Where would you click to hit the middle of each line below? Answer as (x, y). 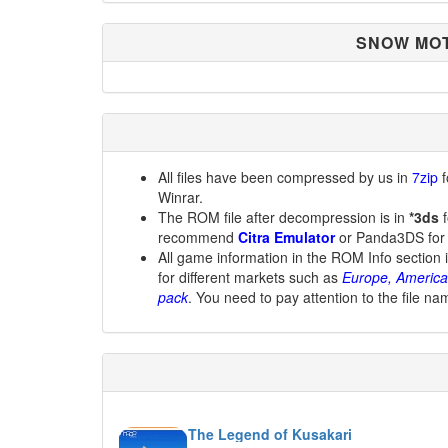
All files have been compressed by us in (285, 177)
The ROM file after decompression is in (283, 217)
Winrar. (180, 197)
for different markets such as (250, 277)
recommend (198, 237)
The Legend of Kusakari (270, 434)
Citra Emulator (286, 237)
